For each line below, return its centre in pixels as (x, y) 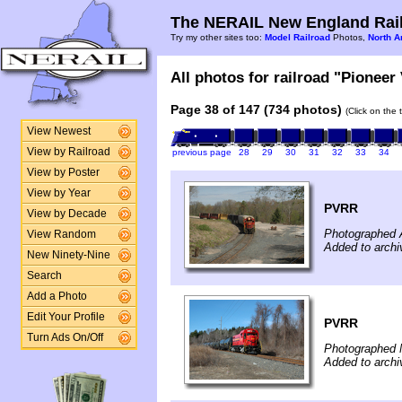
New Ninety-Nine (68, 255)
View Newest (58, 131)
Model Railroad (297, 37)
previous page (201, 152)
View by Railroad (68, 152)
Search (44, 275)
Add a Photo (57, 296)
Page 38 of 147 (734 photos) (256, 109)
